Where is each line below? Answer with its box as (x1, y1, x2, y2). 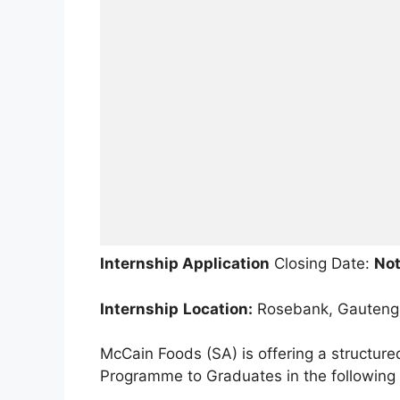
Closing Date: (270, 254, 374, 273)
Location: (183, 299, 253, 318)
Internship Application (100, 254, 270, 273)
